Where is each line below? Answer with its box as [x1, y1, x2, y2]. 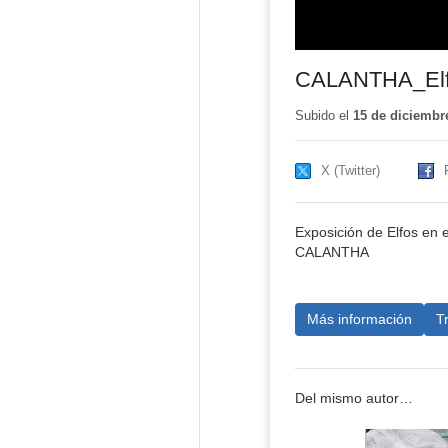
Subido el [294, 108, 353, 124]
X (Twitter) [320, 163, 380, 179]
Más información [306, 310, 412, 327]
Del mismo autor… [294, 391, 413, 407]
